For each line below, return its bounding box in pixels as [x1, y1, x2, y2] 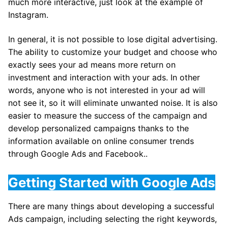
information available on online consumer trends [8, 135, 194, 146]
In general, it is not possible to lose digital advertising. [8, 34, 217, 44]
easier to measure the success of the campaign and [8, 110, 207, 121]
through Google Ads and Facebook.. [8, 148, 148, 159]
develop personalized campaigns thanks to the [8, 123, 189, 133]
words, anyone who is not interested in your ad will [8, 84, 205, 95]
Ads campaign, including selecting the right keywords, [8, 213, 217, 224]
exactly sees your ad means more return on [8, 59, 176, 70]
